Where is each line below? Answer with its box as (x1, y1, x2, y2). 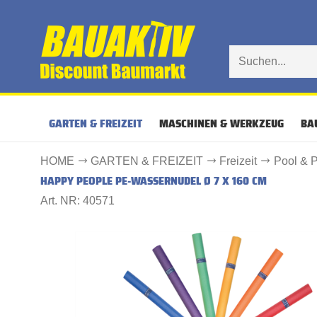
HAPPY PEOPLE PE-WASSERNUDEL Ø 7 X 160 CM (40, 172, 267, 190)
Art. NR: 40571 (40, 195, 115, 207)
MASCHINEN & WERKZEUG (159, 115, 284, 132)
